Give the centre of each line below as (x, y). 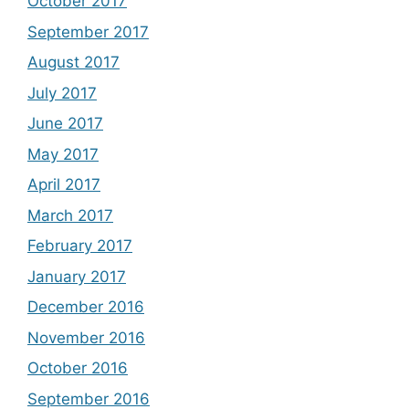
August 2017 (73, 63)
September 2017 (88, 31)
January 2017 (77, 276)
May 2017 (63, 154)
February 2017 (80, 246)
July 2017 (62, 93)
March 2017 (70, 215)
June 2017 (65, 124)
